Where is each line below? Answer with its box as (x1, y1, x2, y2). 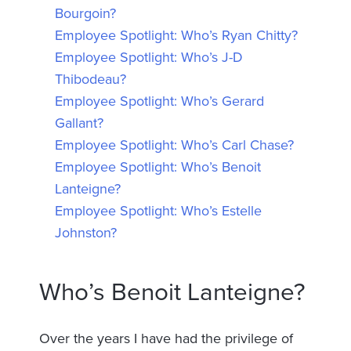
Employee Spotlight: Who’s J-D (55, 48, 243, 66)
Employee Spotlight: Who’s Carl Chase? (55, 136, 294, 154)
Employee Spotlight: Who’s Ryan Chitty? (55, 26, 298, 44)
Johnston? (55, 223, 117, 241)
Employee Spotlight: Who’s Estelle (55, 201, 262, 219)
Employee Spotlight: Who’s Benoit (55, 157, 261, 175)
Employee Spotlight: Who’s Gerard (55, 92, 264, 110)
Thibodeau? (55, 70, 126, 88)
